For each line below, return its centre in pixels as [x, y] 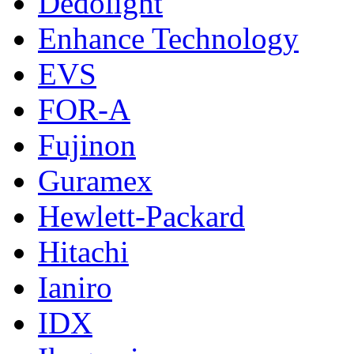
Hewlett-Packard [141, 217]
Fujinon [87, 145]
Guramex [95, 181]
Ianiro [75, 288]
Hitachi [83, 252]
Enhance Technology [168, 39]
